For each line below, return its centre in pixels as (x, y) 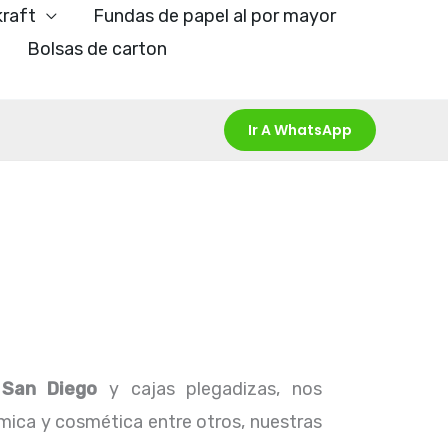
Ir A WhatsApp (300, 130)
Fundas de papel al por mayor (214, 16)
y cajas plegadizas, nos (210, 389)
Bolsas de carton (97, 49)
